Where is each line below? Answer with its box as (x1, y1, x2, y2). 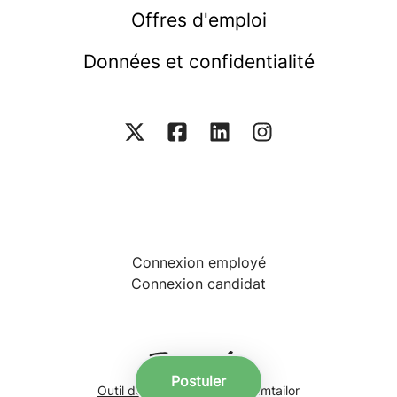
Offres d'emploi (130, 9, 267, 32)
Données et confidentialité (82, 51, 315, 74)
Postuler (171, 372, 226, 390)
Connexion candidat (131, 274, 266, 292)
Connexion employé (131, 253, 266, 271)
